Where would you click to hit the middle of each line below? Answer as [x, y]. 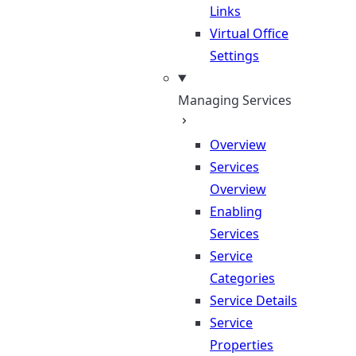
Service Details [253, 300]
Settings [234, 56]
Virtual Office [249, 33]
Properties [242, 345]
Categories [242, 278]
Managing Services [235, 100]
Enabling [236, 211]
